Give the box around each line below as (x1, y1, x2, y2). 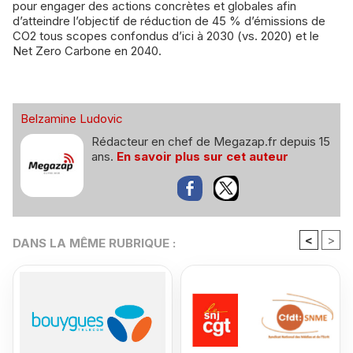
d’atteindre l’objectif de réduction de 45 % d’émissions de (13, 13, 325, 29)
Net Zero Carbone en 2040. (13, 43, 162, 59)
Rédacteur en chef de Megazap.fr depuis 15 (91, 134, 330, 150)
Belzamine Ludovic (20, 111, 123, 127)
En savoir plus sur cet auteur (117, 149, 288, 165)
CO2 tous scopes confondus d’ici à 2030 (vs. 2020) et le (13, 28, 319, 44)
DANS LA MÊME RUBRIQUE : (13, 236, 176, 251)
